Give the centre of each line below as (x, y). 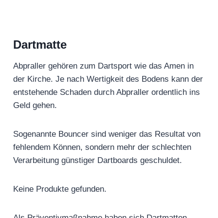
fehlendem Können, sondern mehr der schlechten (102, 147)
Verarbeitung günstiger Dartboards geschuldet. (98, 161)
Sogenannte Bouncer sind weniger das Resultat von (107, 134)
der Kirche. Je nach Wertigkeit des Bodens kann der (108, 79)
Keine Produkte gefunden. (60, 189)
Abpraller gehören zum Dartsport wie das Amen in (103, 66)
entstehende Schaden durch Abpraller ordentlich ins (107, 92)
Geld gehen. (35, 106)
